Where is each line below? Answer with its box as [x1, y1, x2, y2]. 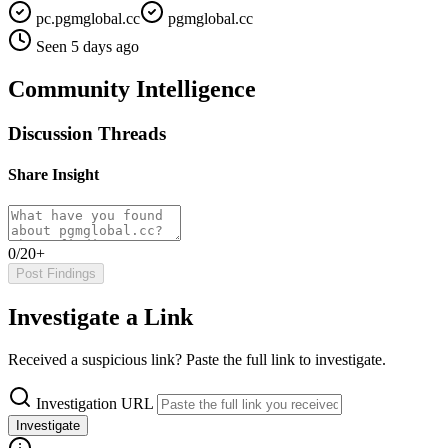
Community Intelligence [8, 75, 256, 102]
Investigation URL [36, 395, 153, 413]
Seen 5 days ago [36, 37, 139, 55]
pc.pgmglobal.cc [32, 9, 140, 27]
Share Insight [8, 166, 99, 183]
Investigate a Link [8, 304, 193, 331]
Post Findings [16, 266, 96, 282]
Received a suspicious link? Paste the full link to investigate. [8, 351, 386, 369]
